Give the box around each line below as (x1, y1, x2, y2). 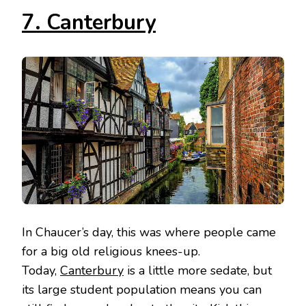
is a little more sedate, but (124, 262, 272, 279)
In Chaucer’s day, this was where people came (22, 224, 276, 241)
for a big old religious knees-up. (22, 243, 200, 260)
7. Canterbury (22, 8, 156, 38)
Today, (22, 262, 60, 279)
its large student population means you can (22, 281, 262, 298)
